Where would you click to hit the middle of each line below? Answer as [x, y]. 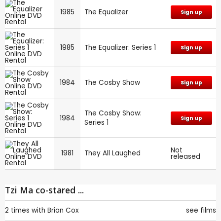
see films [201, 210]
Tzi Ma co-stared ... [44, 190]
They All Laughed [112, 153]
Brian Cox [63, 210]
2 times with [25, 210]
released [185, 156]
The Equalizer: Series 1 [120, 47]
